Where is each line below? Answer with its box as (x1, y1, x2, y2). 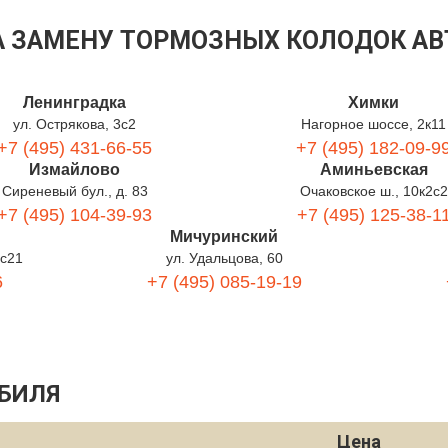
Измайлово (29, 161, 120, 178)
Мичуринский (170, 228, 278, 245)
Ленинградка (23, 94, 126, 111)
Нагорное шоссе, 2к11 (301, 116, 446, 132)
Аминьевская (319, 161, 428, 178)
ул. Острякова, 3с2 (13, 116, 136, 132)
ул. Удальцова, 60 (165, 250, 283, 266)
